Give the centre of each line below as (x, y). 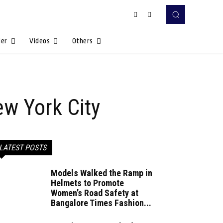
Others (82, 41)
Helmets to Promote (87, 183)
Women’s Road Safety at (95, 193)
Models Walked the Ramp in (102, 173)
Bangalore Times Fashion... (101, 203)
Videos (40, 41)
